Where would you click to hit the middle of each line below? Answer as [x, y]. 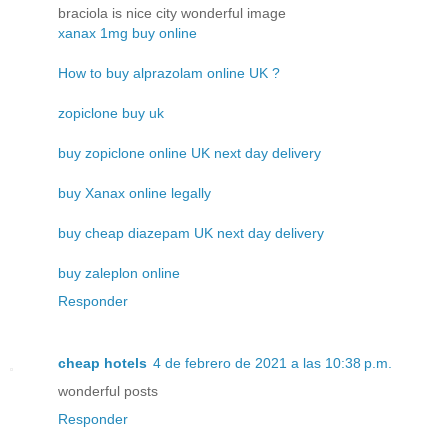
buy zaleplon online [119, 273]
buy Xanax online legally [134, 193]
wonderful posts [108, 391]
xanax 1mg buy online [127, 33]
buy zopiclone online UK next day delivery [189, 153]
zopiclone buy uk [111, 113]
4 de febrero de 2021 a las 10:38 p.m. [272, 363]
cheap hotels [102, 363]
